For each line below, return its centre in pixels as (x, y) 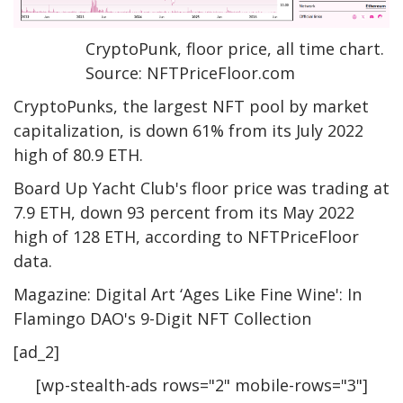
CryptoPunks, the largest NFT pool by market (191, 106)
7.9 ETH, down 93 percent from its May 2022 (184, 212)
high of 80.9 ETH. (78, 154)
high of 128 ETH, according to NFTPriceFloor (186, 236)
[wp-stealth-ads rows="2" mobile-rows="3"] (201, 385)
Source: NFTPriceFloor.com (190, 72)
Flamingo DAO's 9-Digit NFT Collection (162, 318)
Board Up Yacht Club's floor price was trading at (201, 188)
